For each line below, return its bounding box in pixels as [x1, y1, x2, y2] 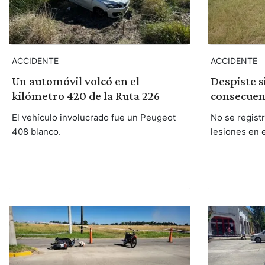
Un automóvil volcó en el [11, 73, 140, 88]
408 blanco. [11, 125, 61, 137]
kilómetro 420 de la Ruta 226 [11, 88, 160, 103]
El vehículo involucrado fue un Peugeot [11, 111, 176, 123]
